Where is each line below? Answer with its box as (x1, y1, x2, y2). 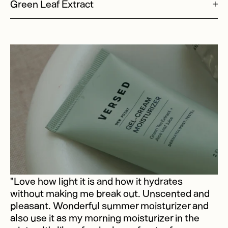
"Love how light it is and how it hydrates (10, 175, 183, 187)
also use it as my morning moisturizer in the (10, 211, 199, 224)
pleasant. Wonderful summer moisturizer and (10, 199, 209, 212)
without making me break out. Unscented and (10, 187, 210, 199)
